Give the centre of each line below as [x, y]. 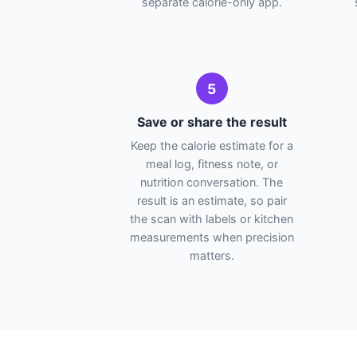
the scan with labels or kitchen [212, 219]
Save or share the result [212, 122]
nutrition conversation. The [212, 182]
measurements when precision [212, 237]
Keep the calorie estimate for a [212, 145]
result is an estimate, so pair [212, 200]
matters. [212, 255]
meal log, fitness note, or [212, 164]
